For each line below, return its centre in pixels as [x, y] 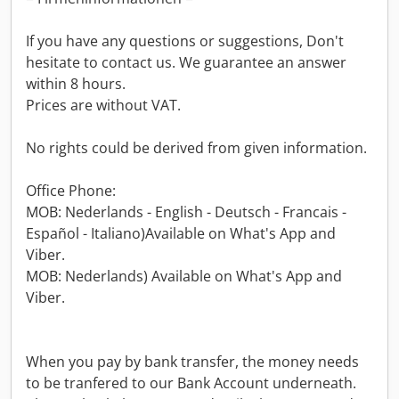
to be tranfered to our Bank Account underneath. [191, 383]
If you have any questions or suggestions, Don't [185, 41]
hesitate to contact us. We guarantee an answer [186, 62]
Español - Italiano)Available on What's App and [181, 233]
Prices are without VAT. [103, 105]
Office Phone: [71, 191]
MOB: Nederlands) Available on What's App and [184, 276]
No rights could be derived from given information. [196, 148]
